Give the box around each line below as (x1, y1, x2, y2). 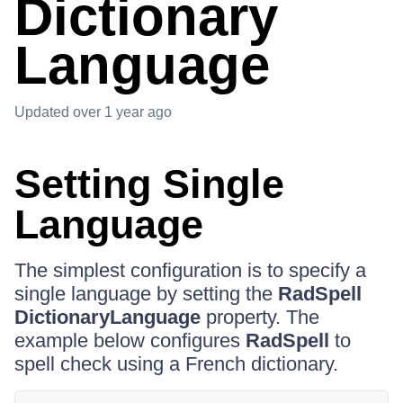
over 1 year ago (73, 104, 172, 120)
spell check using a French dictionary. (14, 353, 338, 375)
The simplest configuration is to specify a (14, 259, 366, 282)
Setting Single (14, 161, 284, 207)
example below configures (14, 329, 246, 352)
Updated (14, 104, 73, 120)
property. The (201, 306, 319, 328)
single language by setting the (14, 282, 278, 305)
